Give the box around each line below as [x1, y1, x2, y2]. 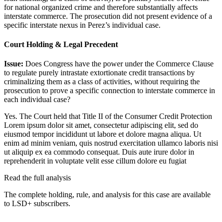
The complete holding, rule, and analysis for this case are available [4, 190, 211, 199]
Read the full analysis [4, 173, 71, 182]
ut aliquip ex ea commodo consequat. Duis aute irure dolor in [4, 148, 194, 157]
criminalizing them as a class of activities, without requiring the [4, 77, 200, 86]
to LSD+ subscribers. [4, 199, 70, 208]
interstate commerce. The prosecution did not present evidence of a [4, 11, 212, 20]
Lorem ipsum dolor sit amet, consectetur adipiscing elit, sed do [4, 121, 198, 130]
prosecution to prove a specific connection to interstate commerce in [4, 86, 215, 95]
